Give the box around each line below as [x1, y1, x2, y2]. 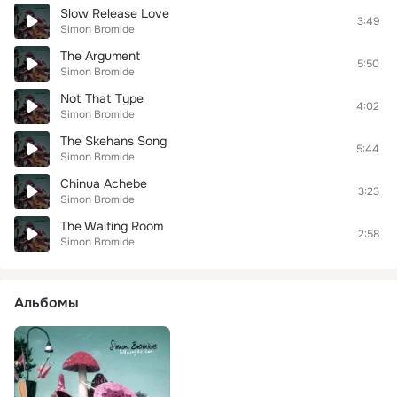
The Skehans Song [60, 133, 167, 149]
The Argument [60, 48, 140, 64]
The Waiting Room [60, 218, 163, 234]
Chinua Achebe [60, 175, 147, 191]
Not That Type [60, 90, 144, 106]
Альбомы [14, 293, 79, 312]
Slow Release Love [60, 5, 169, 21]
